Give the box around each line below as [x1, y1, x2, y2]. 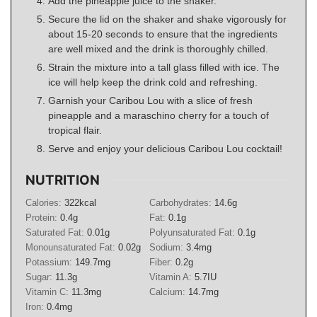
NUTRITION [25, 171, 100, 188]
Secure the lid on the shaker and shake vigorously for [48, 13, 287, 25]
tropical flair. [48, 124, 102, 136]
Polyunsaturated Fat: [149, 227, 238, 238]
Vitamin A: [149, 272, 195, 283]
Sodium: [149, 242, 186, 253]
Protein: [25, 212, 60, 224]
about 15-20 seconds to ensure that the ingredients [48, 28, 277, 40]
